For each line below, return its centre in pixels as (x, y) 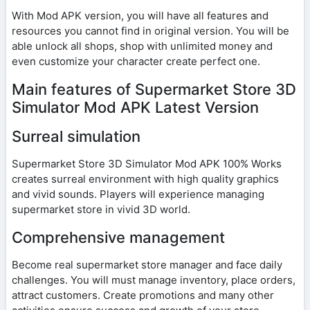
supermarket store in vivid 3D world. (101, 209)
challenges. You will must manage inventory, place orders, (154, 280)
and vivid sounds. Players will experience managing (138, 194)
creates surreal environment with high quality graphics (145, 179)
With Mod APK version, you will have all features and (140, 15)
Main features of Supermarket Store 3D (154, 89)
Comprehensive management (118, 237)
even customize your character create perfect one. (136, 61)
